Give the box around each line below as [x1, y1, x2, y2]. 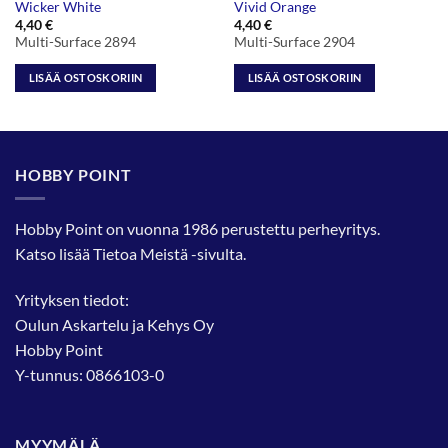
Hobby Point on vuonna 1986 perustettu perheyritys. [15, 219, 380, 239]
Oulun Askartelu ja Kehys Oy [15, 315, 214, 335]
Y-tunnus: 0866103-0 [15, 365, 164, 385]
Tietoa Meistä [93, 244, 188, 264]
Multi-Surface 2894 [14, 34, 136, 51]
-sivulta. [188, 244, 246, 264]
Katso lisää [15, 244, 93, 264]
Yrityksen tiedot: [15, 290, 129, 310]
